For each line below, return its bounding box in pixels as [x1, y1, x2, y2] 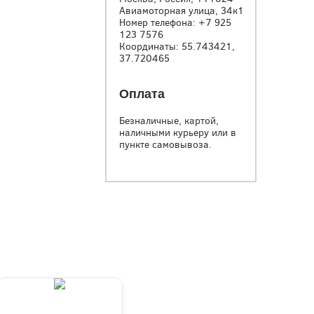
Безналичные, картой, [119, 114, 219, 128]
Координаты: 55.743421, [119, 40, 235, 53]
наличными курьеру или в [119, 126, 236, 139]
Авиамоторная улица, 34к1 [119, 4, 244, 18]
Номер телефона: [119, 16, 198, 29]
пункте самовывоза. [119, 138, 212, 151]
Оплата [119, 87, 165, 101]
